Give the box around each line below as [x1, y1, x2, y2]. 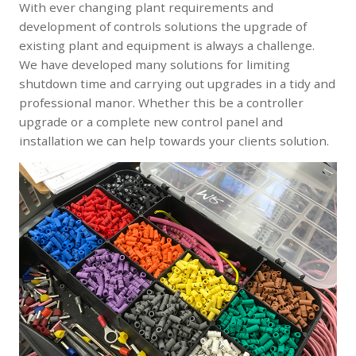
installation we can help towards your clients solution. [19, 133, 329, 149]
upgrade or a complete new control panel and [19, 114, 283, 130]
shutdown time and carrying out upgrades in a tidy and [19, 75, 335, 92]
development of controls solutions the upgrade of [19, 18, 307, 35]
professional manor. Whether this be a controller [19, 95, 304, 111]
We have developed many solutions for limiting [19, 56, 290, 73]
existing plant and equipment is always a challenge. [19, 37, 318, 54]
